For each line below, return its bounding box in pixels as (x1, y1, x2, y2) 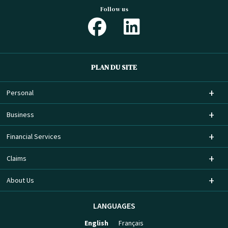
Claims (6, 153, 26, 163)
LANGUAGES (93, 200, 135, 211)
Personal (6, 88, 34, 97)
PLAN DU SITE (91, 62, 137, 72)
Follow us (100, 5, 128, 13)
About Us (6, 175, 34, 185)
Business (6, 109, 34, 119)
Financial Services (6, 131, 61, 141)
